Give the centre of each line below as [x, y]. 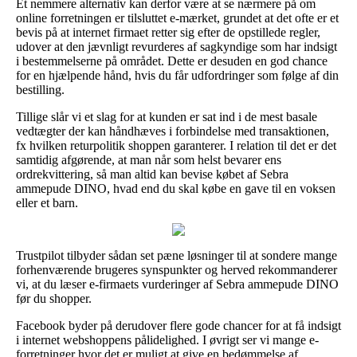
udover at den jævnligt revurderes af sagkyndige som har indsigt [177, 46]
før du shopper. [54, 298]
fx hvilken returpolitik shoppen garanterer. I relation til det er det [176, 145]
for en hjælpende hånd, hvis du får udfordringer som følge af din [177, 75]
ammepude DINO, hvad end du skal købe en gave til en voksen [176, 188]
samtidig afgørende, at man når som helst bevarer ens [149, 159]
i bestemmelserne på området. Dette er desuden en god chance [172, 61]
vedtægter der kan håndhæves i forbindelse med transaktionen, [173, 131]
